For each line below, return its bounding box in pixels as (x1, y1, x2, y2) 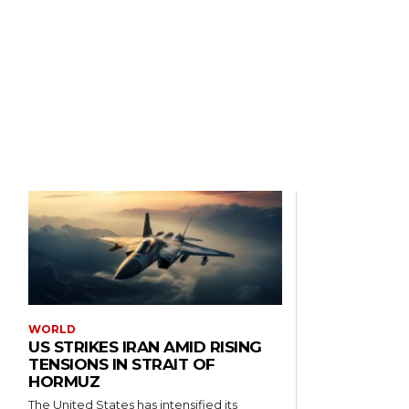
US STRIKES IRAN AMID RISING (28, 338, 262, 357)
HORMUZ (28, 372, 100, 392)
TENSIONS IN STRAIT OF (28, 355, 215, 374)
